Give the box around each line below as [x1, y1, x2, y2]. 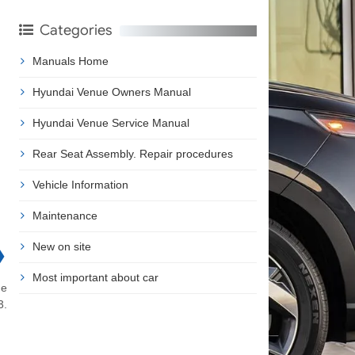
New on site [32, 239, 91, 253]
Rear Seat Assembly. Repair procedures [32, 147, 233, 160]
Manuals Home [32, 54, 109, 67]
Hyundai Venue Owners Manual [32, 85, 191, 98]
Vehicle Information [32, 177, 128, 191]
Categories [39, 21, 112, 39]
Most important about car [32, 270, 158, 284]
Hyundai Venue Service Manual [32, 116, 189, 129]
